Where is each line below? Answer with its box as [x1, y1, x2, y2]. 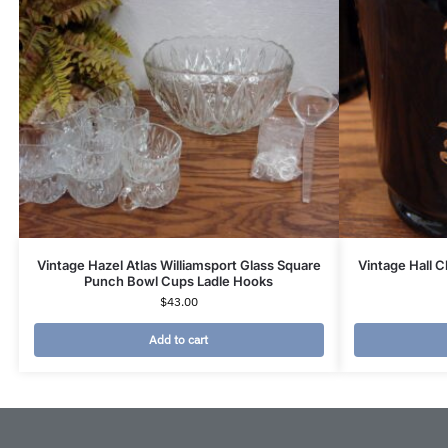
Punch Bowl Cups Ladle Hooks [84, 273, 274, 289]
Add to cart [149, 332, 209, 347]
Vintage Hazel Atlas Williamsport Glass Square [36, 257, 321, 273]
